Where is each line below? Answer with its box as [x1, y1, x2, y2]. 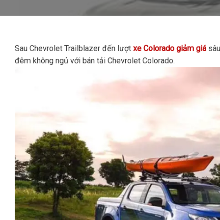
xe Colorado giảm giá [131, 44, 206, 54]
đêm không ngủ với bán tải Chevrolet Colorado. [15, 56, 175, 66]
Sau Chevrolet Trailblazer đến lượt [15, 44, 131, 54]
